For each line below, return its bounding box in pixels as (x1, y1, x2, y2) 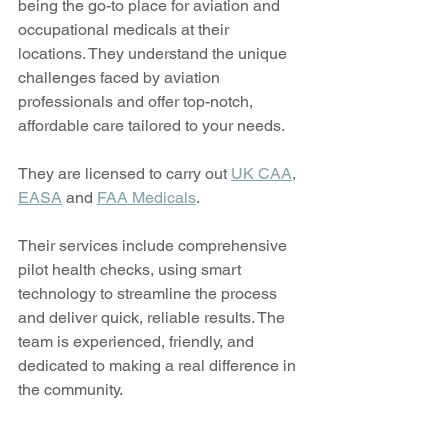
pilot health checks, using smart (18, 259, 245, 279)
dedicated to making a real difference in (18, 355, 300, 375)
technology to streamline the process (18, 283, 281, 303)
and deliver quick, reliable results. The (18, 307, 289, 327)
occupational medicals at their (18, 19, 233, 39)
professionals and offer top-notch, (18, 91, 257, 111)
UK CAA (231, 163, 292, 183)
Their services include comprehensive (18, 235, 291, 255)
